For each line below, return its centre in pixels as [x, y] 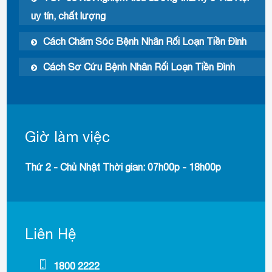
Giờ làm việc [68, 137]
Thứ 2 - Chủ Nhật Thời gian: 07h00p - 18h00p [123, 167]
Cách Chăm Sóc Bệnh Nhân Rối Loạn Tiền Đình [145, 42]
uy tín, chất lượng [69, 16]
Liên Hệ [51, 234]
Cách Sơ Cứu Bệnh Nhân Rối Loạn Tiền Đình [139, 67]
